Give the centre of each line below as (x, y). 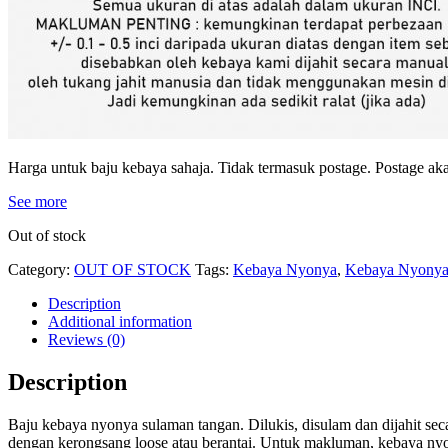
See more (37, 201)
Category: (41, 269)
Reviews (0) (86, 339)
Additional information (120, 321)
